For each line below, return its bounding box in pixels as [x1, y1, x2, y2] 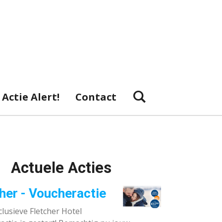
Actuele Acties [11, 159, 111, 176]
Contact [75, 90, 116, 104]
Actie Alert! [1, 90, 59, 104]
